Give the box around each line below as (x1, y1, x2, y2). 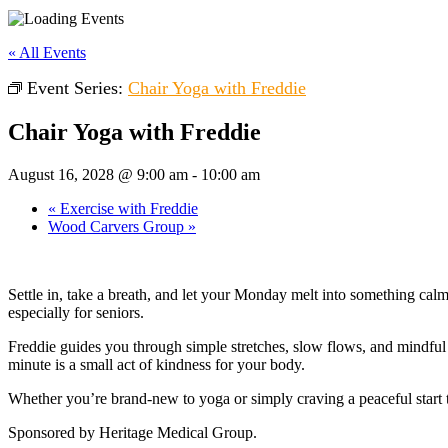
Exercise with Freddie (56, 199, 198, 217)
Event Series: (27, 78, 128, 98)
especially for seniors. (8, 303, 144, 321)
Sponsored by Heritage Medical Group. (8, 423, 257, 441)
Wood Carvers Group (48, 217, 188, 235)
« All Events (8, 44, 86, 61)
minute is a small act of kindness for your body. (8, 355, 305, 373)
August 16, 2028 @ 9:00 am (8, 165, 188, 183)
